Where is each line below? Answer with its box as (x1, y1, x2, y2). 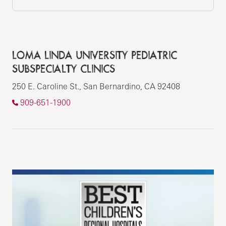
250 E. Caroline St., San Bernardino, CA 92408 (12, 81, 181, 91)
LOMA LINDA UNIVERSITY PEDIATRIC (12, 49, 178, 62)
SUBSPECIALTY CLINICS (12, 63, 116, 76)
